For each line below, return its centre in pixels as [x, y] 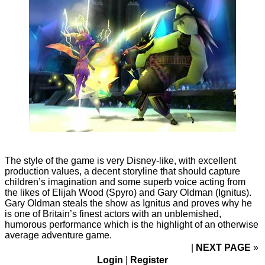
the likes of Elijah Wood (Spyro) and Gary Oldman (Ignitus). [128, 192]
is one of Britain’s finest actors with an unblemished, [113, 214]
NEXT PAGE [224, 247]
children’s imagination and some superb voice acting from [125, 182]
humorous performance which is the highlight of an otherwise [132, 224]
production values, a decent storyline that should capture [122, 171]
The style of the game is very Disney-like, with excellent [120, 160]
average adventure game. [58, 235]
